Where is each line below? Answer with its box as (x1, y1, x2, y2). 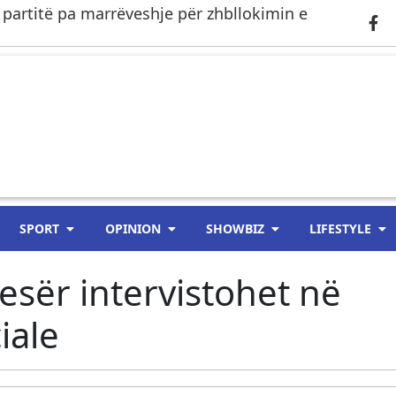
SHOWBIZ (205, 220, 264, 237)
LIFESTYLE (308, 220, 371, 237)
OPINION (104, 220, 161, 237)
